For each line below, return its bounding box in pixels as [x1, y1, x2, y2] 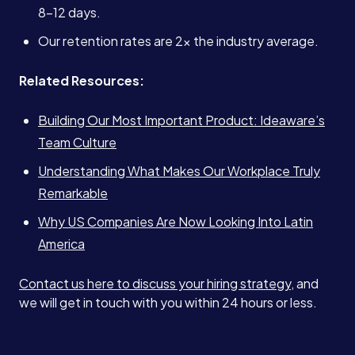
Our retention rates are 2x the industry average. [38, 32, 319, 49]
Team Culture [38, 134, 116, 151]
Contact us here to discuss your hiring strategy [19, 275, 291, 292]
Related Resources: [19, 72, 144, 89]
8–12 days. [38, 4, 101, 21]
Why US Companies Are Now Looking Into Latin [38, 213, 313, 230]
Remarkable [38, 185, 108, 201]
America [38, 235, 85, 252]
